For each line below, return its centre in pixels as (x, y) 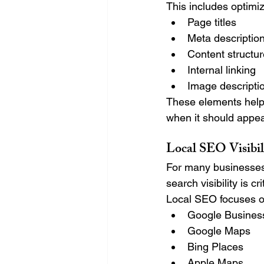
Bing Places (215, 246)
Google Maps (219, 230)
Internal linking (222, 70)
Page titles (212, 22)
